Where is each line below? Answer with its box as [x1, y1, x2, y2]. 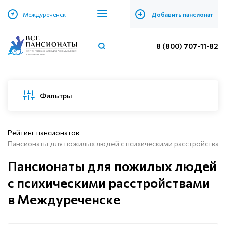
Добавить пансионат [151, 10, 213, 18]
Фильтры [40, 91, 72, 100]
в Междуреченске [8, 191, 120, 207]
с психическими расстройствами [8, 175, 210, 190]
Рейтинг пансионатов [8, 128, 79, 137]
